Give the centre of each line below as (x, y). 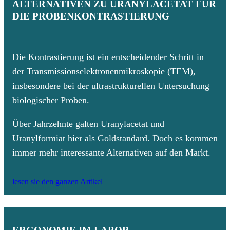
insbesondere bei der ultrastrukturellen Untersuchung (111, 85)
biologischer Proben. (51, 100)
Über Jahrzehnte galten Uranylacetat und (88, 123)
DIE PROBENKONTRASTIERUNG (91, 16)
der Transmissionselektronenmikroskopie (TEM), (104, 71)
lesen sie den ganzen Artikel (57, 181)
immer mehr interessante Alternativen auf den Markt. (111, 152)
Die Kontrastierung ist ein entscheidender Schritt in (108, 57)
